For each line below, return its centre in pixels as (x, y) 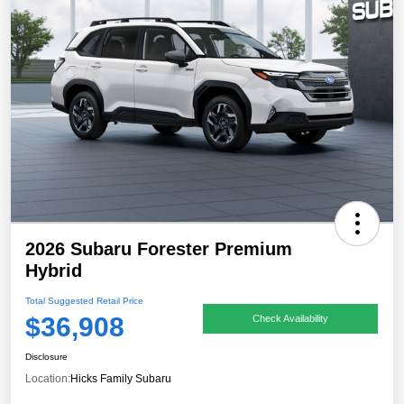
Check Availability (290, 318)
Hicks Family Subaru (121, 379)
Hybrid (54, 271)
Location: (48, 379)
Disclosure (46, 357)
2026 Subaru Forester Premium (159, 249)
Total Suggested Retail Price (84, 301)
